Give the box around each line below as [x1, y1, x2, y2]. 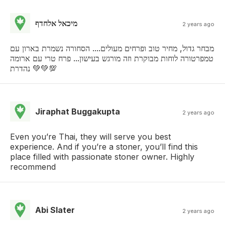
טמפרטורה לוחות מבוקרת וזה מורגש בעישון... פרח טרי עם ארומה [10, 53, 213, 63]
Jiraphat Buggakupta [35, 106, 120, 117]
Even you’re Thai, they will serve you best [10, 131, 171, 142]
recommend [10, 161, 56, 172]
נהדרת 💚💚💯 [30, 63, 57, 73]
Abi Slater [35, 204, 75, 215]
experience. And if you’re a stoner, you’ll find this [10, 141, 198, 152]
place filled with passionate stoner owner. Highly [10, 151, 194, 162]
